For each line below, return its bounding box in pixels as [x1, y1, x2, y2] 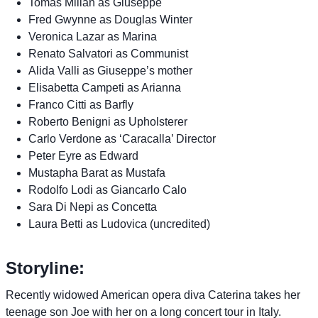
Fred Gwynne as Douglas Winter [28, 13, 192, 26]
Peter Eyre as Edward [28, 149, 138, 162]
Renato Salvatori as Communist [28, 47, 188, 60]
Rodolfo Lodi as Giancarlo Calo [28, 183, 187, 196]
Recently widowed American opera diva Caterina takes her [6, 288, 300, 301]
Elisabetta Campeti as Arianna [28, 81, 181, 94]
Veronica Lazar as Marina [28, 30, 157, 43]
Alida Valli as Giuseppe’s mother [28, 64, 192, 77]
